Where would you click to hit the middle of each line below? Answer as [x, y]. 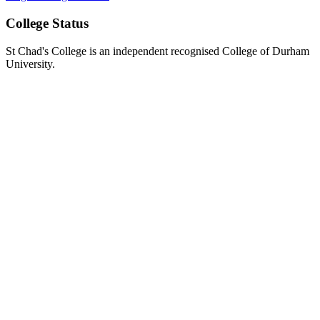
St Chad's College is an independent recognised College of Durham [157, 51]
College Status [47, 24]
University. [30, 64]
